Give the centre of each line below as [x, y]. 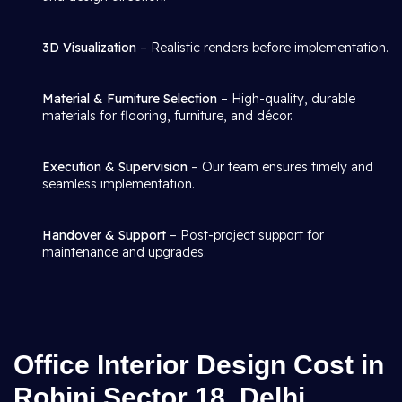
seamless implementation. [118, 184]
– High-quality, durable [286, 99]
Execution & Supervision [115, 167]
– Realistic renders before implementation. [262, 48]
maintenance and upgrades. [124, 252]
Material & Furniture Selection [130, 99]
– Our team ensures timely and [280, 167]
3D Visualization [89, 48]
